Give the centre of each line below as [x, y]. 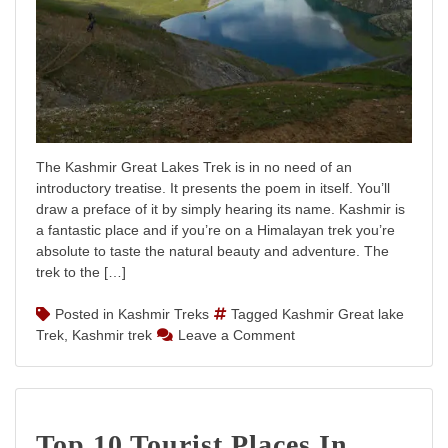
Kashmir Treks [163, 313]
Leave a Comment [236, 334]
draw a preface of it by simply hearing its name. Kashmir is [220, 208]
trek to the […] [81, 271]
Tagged [256, 313]
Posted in [86, 313]
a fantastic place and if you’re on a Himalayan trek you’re [215, 229]
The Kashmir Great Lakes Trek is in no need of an [194, 166]
